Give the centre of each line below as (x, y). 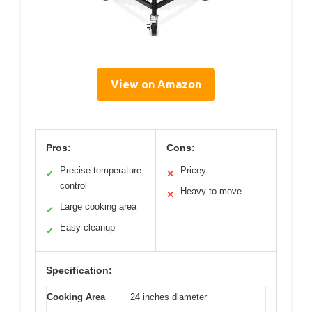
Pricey (193, 170)
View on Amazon (156, 84)
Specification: (79, 270)
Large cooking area (98, 206)
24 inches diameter (169, 297)
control (73, 185)
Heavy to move (211, 191)
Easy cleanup (87, 227)
